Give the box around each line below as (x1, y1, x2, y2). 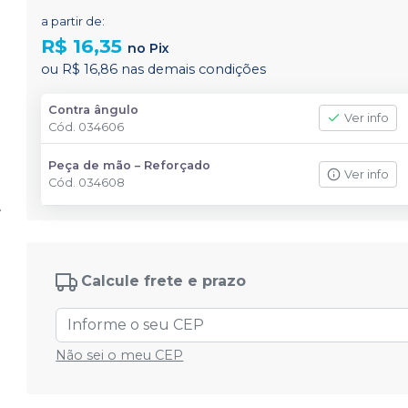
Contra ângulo (48, 103, 139, 117)
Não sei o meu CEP (56, 347, 184, 363)
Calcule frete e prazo (81, 272, 247, 291)
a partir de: (41, 15, 106, 28)
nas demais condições (117, 61, 267, 77)
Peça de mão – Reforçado (48, 158, 211, 172)
